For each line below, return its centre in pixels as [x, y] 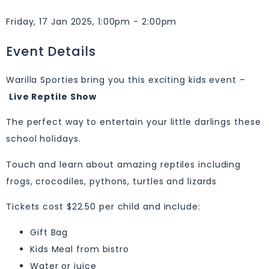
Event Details [51, 51]
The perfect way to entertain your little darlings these [134, 122]
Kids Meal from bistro [80, 249]
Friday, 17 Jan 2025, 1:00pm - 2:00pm [92, 22]
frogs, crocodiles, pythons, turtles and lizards [112, 181]
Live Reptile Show [53, 97]
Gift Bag [49, 232]
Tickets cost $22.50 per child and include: [103, 207]
